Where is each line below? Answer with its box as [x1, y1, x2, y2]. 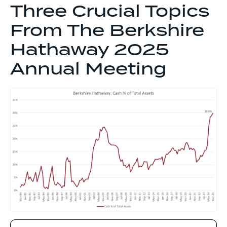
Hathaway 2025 [10, 37, 169, 63]
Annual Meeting [10, 56, 167, 83]
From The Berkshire [10, 18, 204, 44]
